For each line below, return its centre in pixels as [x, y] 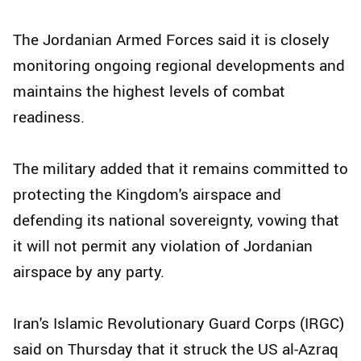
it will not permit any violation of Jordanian [163, 246]
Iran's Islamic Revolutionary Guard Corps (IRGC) [178, 324]
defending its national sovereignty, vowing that [176, 220]
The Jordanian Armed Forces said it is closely [171, 40]
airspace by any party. [89, 272]
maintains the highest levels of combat [149, 91]
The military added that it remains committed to [180, 169]
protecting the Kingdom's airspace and [147, 195]
